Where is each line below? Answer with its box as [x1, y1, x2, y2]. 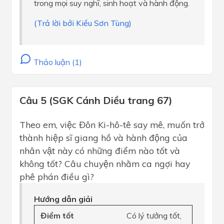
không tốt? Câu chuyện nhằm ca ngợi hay [19, 158, 190, 169]
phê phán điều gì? [19, 171, 94, 182]
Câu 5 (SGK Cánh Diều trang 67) [19, 94, 172, 106]
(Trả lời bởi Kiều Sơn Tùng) [34, 18, 131, 28]
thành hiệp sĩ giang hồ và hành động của [19, 132, 187, 143]
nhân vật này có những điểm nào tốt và [19, 145, 180, 156]
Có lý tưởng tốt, [126, 210, 181, 220]
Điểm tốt [40, 210, 74, 220]
